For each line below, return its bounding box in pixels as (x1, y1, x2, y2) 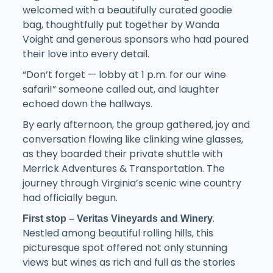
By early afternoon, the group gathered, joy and (22, 118, 250, 132)
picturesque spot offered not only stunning (22, 241, 227, 255)
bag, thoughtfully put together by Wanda (22, 18, 219, 32)
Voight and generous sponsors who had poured (22, 32, 249, 47)
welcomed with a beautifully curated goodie (22, 3, 232, 18)
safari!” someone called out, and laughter (22, 82, 219, 97)
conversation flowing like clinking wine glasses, (22, 132, 243, 147)
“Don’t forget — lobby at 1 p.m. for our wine (22, 68, 226, 82)
